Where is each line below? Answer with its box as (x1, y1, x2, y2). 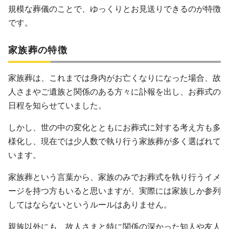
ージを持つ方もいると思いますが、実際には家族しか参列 (8, 186, 221, 195)
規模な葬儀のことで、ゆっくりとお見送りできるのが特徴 (8, 4, 221, 13)
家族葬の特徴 (8, 44, 67, 55)
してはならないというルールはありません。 (8, 200, 172, 209)
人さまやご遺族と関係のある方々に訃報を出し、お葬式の (8, 87, 221, 96)
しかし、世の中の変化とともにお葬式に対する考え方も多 (8, 123, 221, 132)
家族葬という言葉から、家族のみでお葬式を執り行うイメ (8, 172, 221, 181)
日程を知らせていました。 (8, 101, 106, 110)
